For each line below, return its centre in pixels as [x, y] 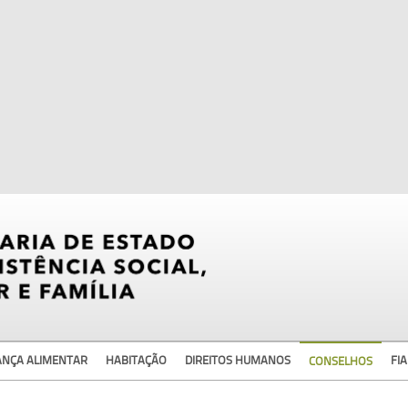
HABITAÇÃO [136, 361]
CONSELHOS [341, 362]
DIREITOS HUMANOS [238, 361]
